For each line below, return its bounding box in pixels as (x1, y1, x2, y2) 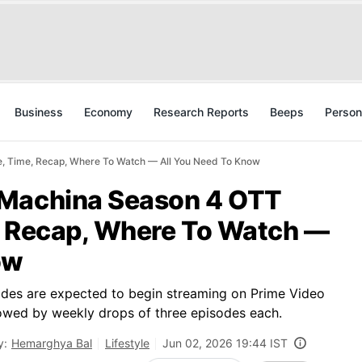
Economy (84, 105, 133, 119)
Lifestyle (105, 336, 149, 350)
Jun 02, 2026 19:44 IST (162, 336, 288, 350)
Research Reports (154, 105, 249, 119)
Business (15, 105, 63, 119)
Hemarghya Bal (11, 336, 92, 350)
